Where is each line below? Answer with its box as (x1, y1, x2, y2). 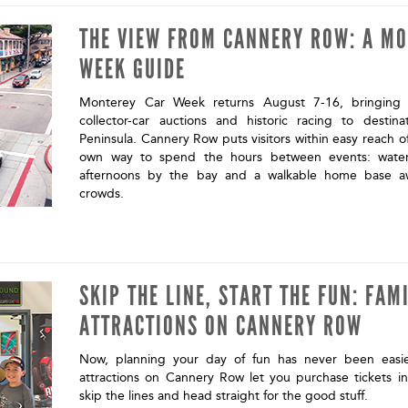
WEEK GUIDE (79, 53, 187, 86)
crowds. (79, 186, 128, 201)
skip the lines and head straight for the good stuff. (79, 388, 372, 403)
